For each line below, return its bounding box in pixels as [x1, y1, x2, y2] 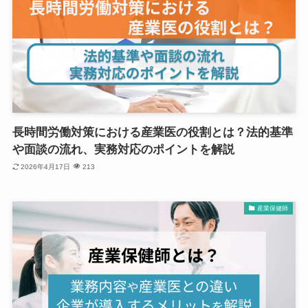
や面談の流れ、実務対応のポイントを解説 [12, 143, 234, 157]
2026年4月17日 [21, 162, 71, 170]
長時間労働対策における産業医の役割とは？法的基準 [12, 126, 293, 140]
